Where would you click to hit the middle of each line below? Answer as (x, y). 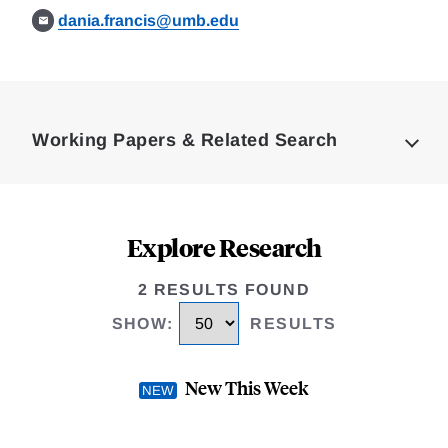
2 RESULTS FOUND (224, 289)
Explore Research (224, 247)
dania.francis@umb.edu (149, 20)
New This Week (247, 388)
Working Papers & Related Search (185, 140)
